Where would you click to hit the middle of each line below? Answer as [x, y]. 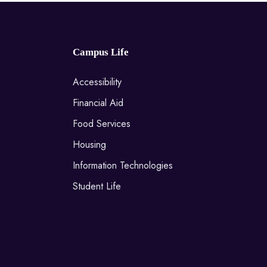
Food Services [102, 124]
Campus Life [101, 52]
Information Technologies [123, 165]
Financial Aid [98, 103]
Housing [89, 145]
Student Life [97, 186]
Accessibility [97, 82]
